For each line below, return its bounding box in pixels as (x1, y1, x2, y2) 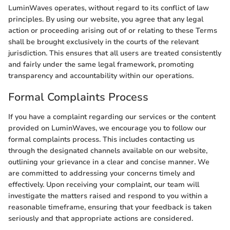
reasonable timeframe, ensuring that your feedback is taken (8, 202, 212, 212)
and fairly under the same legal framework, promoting (8, 60, 194, 70)
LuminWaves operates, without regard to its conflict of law (8, 3, 209, 13)
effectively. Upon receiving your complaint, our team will (8, 179, 199, 189)
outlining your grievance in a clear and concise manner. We (8, 157, 209, 167)
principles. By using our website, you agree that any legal (8, 14, 203, 25)
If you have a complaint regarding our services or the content (8, 111, 216, 122)
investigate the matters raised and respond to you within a (8, 190, 208, 201)
